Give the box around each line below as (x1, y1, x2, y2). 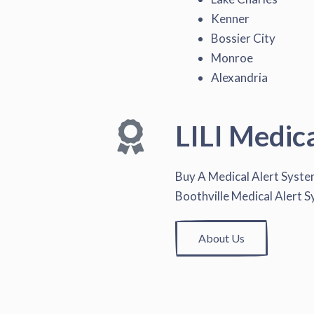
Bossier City (211, 30, 275, 46)
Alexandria (211, 69, 268, 85)
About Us (198, 231, 245, 245)
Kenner (211, 11, 250, 26)
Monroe (211, 50, 253, 65)
